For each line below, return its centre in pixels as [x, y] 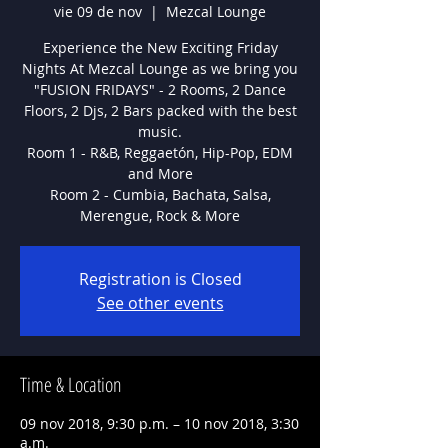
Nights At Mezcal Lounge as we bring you [160, 68]
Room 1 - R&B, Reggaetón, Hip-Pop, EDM [160, 152]
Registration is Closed [160, 279]
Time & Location [71, 384]
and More [160, 173]
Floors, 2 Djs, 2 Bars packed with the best [160, 110]
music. [160, 131]
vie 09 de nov [98, 11]
